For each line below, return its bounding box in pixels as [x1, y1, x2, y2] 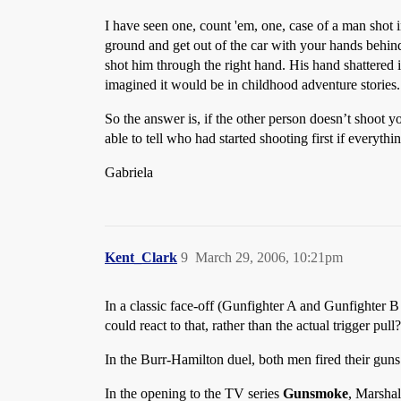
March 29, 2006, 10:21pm [195, 249, 343, 265]
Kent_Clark [105, 249, 177, 265]
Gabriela [105, 164, 153, 180]
